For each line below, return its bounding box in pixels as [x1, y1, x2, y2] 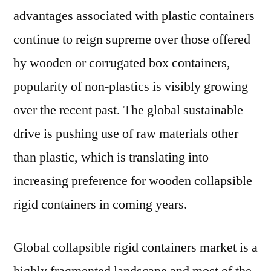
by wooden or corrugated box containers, [13, 54, 230, 71]
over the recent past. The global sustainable [13, 102, 243, 119]
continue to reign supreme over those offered [13, 31, 250, 48]
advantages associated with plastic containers [13, 7, 255, 24]
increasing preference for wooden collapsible [13, 172, 252, 189]
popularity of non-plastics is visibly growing [13, 78, 248, 95]
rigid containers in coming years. [13, 196, 188, 213]
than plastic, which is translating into [13, 149, 209, 166]
